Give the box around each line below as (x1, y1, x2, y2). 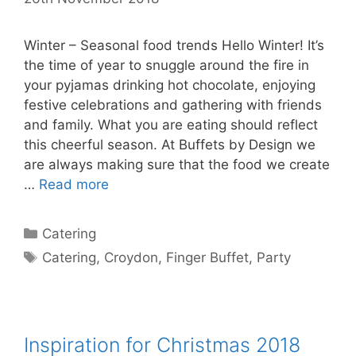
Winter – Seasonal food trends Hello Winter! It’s (24, 37, 324, 53)
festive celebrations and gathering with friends (24, 96, 322, 113)
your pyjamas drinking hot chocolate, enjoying (24, 76, 315, 93)
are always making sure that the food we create (24, 156, 330, 172)
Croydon (104, 249, 159, 265)
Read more (39, 176, 109, 192)
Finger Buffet (166, 249, 250, 265)
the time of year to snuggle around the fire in (24, 56, 309, 73)
